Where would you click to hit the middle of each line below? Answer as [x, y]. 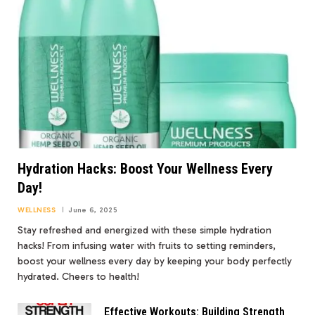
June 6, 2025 [93, 211]
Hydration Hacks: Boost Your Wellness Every [145, 169]
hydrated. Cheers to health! [78, 277]
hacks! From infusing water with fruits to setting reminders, [147, 246]
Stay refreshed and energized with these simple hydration [144, 231]
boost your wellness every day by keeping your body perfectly [155, 262]
